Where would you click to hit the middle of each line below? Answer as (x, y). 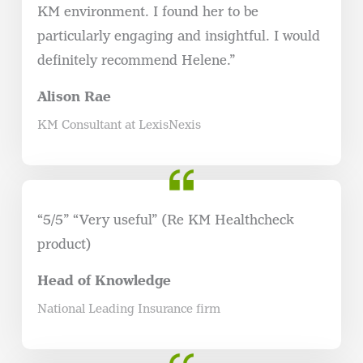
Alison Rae (74, 96)
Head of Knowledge (104, 281)
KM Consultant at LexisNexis (119, 124)
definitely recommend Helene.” (136, 60)
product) (64, 245)
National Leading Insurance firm (128, 309)
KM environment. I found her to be (147, 11)
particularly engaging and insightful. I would (178, 36)
